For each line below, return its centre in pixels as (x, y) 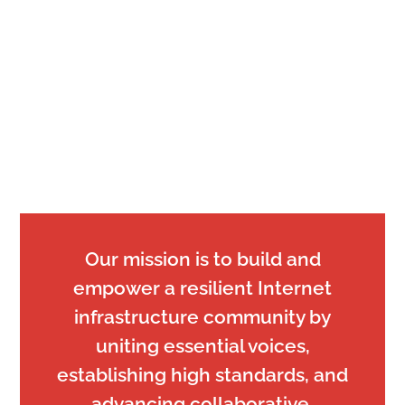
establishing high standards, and (202, 374)
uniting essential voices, (202, 345)
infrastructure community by (202, 316)
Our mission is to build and (202, 259)
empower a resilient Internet (202, 287)
